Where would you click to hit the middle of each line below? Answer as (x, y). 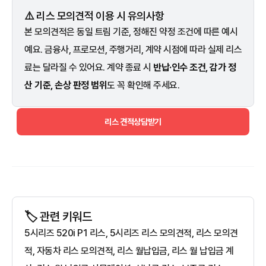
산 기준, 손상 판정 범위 (66, 85)
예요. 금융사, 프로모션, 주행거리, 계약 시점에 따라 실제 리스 (133, 49)
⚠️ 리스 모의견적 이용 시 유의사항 (94, 15)
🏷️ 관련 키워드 (58, 216)
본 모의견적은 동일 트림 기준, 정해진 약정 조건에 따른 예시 (131, 31)
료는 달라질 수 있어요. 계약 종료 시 (89, 67)
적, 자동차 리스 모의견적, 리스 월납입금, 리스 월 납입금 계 (129, 251)
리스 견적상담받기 (133, 121)
